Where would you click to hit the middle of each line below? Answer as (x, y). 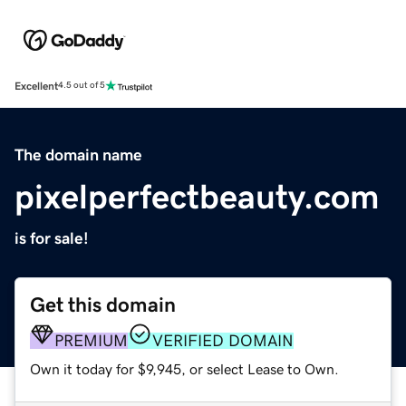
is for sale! (52, 238)
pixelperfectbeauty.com (197, 196)
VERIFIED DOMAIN (223, 340)
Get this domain (103, 304)
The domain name (78, 155)
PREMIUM (91, 340)
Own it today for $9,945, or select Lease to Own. (184, 368)
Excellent (36, 86)
